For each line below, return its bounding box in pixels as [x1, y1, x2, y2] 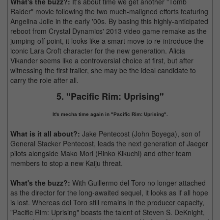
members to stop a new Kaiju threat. [10, 158, 123, 168]
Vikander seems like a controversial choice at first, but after [10, 55, 193, 65]
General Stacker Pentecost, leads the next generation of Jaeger [10, 138, 208, 148]
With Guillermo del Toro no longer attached [70, 178, 206, 188]
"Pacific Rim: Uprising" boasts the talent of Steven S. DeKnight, [10, 207, 205, 217]
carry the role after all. [10, 75, 79, 85]
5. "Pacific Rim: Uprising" [56, 90, 164, 103]
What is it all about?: [10, 129, 80, 138]
